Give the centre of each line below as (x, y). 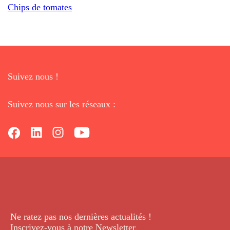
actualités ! (131, 216)
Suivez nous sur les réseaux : (62, 104)
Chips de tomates (40, 7)
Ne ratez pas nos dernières (61, 216)
